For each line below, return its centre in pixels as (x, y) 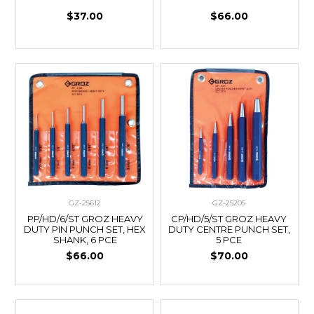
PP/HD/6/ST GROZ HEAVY (85, 219)
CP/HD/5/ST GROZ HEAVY (229, 219)
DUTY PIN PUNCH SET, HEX (85, 230)
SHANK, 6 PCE (85, 240)
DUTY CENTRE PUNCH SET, (229, 230)
